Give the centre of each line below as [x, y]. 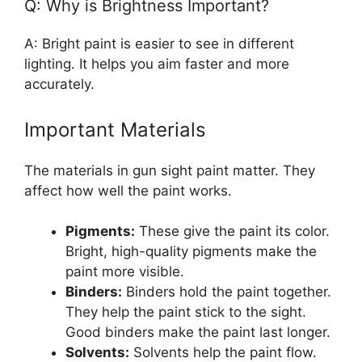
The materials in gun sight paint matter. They [170, 170]
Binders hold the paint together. [227, 292]
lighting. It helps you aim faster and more [157, 64]
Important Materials [115, 129]
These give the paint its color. [232, 232]
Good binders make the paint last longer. [198, 333]
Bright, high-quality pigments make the [191, 252]
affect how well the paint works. [128, 190]
